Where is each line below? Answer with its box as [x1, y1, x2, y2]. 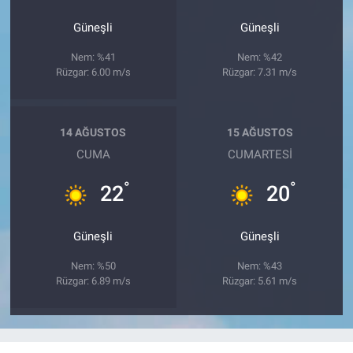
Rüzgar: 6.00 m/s [55, 65, 131, 78]
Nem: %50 [70, 259, 116, 272]
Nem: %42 [237, 50, 283, 63]
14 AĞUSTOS [60, 126, 127, 139]
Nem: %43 [237, 259, 283, 272]
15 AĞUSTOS [226, 126, 293, 139]
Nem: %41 [70, 50, 116, 63]
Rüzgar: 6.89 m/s [55, 274, 131, 287]
